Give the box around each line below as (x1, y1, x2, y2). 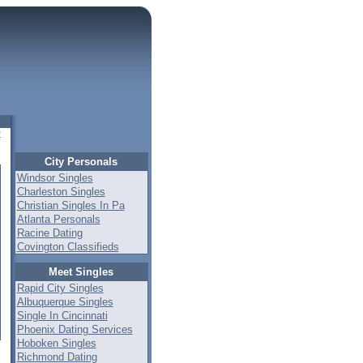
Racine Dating (16, 227, 83, 239)
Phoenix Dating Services (16, 323, 133, 335)
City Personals (45, 156, 117, 168)
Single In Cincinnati (16, 310, 108, 322)
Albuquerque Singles (16, 296, 113, 308)
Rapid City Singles (16, 282, 104, 294)
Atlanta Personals (16, 213, 100, 225)
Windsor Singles (16, 172, 93, 184)
